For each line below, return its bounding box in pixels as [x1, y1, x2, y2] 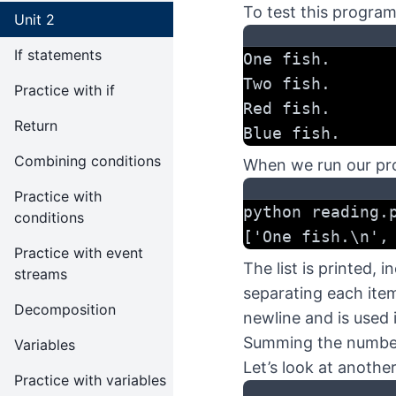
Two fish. [243, 74, 331, 93]
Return [14, 117, 57, 134]
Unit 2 [14, 11, 55, 28]
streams [14, 265, 67, 283]
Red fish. [243, 99, 331, 118]
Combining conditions [14, 152, 161, 170]
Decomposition [14, 301, 116, 318]
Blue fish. [243, 124, 340, 142]
